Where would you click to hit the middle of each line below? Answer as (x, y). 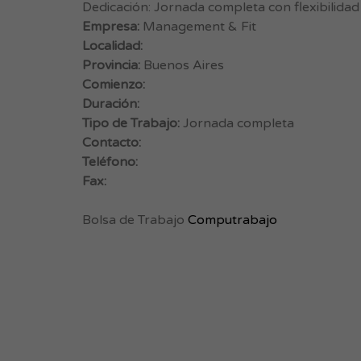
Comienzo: (114, 85)
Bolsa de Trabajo (135, 220)
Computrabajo (232, 220)
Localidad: (112, 46)
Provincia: (111, 65)
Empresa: (111, 27)
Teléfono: (110, 162)
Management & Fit (198, 27)
